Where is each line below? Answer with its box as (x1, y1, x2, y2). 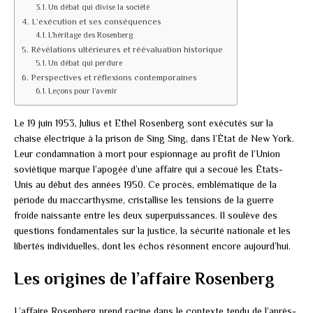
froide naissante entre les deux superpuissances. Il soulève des (14, 209, 277, 221)
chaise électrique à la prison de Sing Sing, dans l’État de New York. (14, 132, 294, 144)
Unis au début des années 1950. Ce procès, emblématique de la (14, 178, 277, 190)
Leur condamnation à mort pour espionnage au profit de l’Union (14, 147, 280, 159)
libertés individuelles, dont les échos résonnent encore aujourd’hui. (14, 240, 291, 252)
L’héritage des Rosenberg (48, 30, 133, 40)
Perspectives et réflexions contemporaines (30, 72, 197, 82)
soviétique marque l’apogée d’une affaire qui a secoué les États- (14, 163, 283, 175)
